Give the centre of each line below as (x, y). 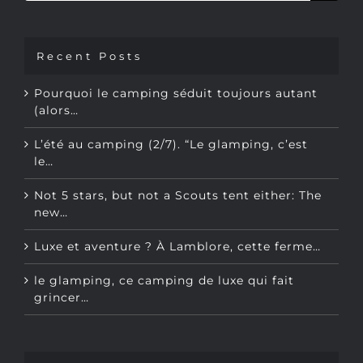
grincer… (62, 260)
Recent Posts (90, 18)
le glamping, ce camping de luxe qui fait (164, 243)
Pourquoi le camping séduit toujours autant (176, 56)
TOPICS (66, 333)
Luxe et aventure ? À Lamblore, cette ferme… (177, 209)
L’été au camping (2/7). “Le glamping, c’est (171, 107)
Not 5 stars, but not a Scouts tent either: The (178, 158)
